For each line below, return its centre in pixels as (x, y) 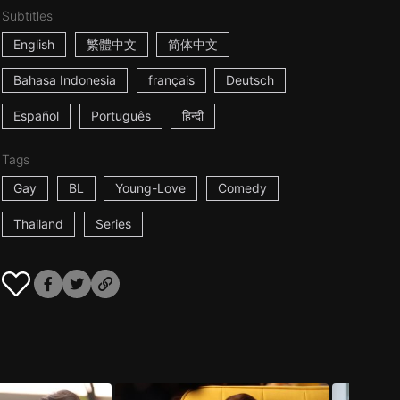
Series (113, 224)
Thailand (38, 224)
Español (36, 116)
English (33, 44)
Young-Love (151, 188)
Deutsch (250, 80)
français (171, 80)
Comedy (243, 188)
